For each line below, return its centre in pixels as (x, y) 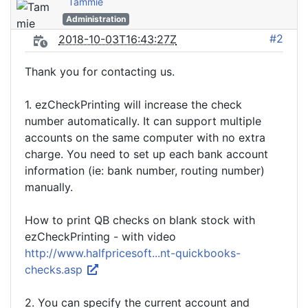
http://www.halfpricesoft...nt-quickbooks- (133, 253)
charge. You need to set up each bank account (146, 154)
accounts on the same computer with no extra (145, 137)
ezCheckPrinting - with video (100, 236)
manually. (49, 187)
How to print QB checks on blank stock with (140, 220)
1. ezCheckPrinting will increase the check (133, 104)
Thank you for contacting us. (100, 71)
